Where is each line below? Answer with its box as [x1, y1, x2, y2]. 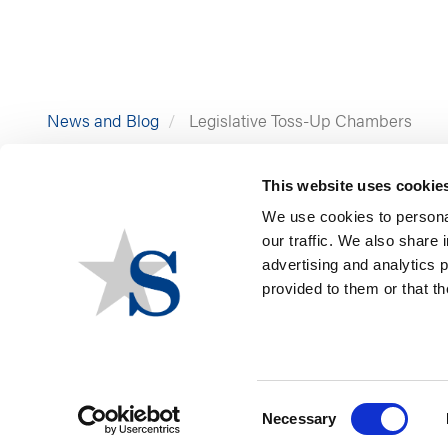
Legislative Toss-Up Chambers [185, 108, 412, 132]
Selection [261, 421, 323, 439]
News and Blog [47, 108, 159, 132]
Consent [261, 397, 317, 415]
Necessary [262, 410, 337, 427]
